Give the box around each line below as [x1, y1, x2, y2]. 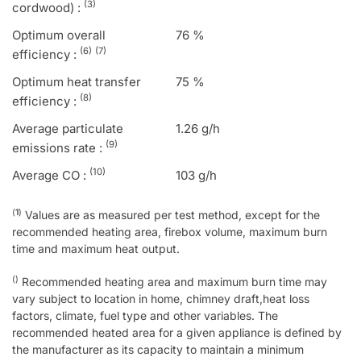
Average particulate [12, 121, 123, 137]
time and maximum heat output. [12, 242, 180, 256]
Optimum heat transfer [12, 74, 141, 90]
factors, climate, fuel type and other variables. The [12, 309, 278, 323]
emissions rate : [12, 140, 106, 156]
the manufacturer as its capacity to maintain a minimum [12, 342, 304, 357]
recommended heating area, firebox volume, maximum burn [12, 225, 327, 239]
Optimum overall [12, 27, 106, 44]
